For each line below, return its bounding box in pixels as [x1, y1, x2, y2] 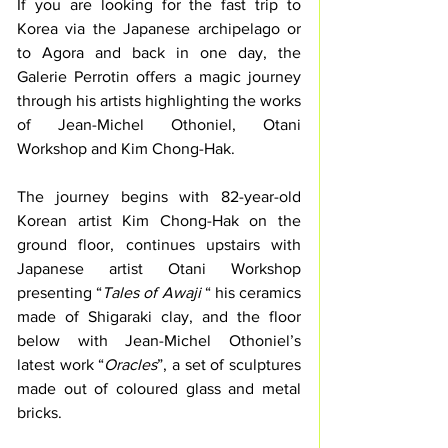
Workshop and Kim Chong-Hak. [17, 140, 239, 158]
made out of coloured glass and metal [17, 380, 301, 398]
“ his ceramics [200, 284, 302, 302]
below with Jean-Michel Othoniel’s [17, 332, 301, 350]
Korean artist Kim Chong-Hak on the [17, 212, 301, 230]
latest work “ [17, 356, 105, 374]
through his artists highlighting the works [17, 92, 301, 110]
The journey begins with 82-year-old [17, 188, 301, 206]
